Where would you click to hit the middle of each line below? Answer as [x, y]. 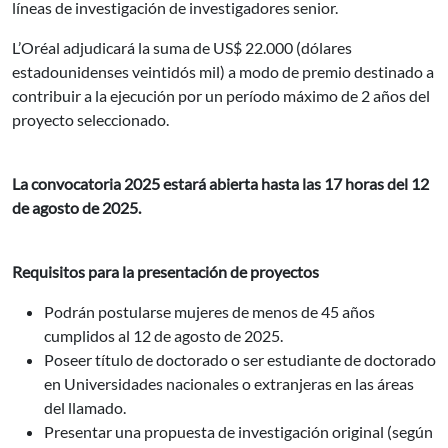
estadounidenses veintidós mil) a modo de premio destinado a [223, 71]
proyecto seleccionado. [90, 119]
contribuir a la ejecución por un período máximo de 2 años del [221, 95]
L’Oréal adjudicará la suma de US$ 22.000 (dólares [182, 47]
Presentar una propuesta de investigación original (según [238, 431]
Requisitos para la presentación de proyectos [165, 271]
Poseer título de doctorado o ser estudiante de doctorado [240, 359]
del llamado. [85, 407]
